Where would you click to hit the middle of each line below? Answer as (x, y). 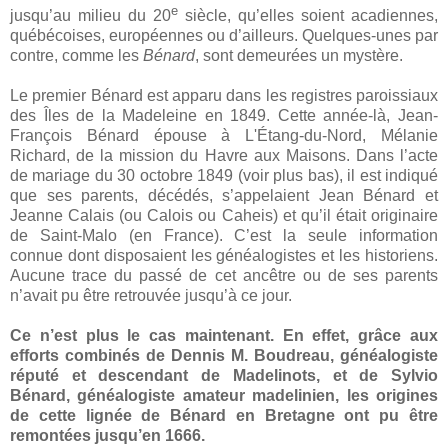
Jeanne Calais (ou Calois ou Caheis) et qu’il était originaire (224, 216)
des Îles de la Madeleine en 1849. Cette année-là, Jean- (224, 116)
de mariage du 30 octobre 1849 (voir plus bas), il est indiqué (224, 176)
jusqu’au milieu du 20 (90, 16)
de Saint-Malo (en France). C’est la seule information (224, 236)
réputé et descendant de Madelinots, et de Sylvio (224, 376)
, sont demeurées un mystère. (299, 56)
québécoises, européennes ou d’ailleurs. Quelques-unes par (224, 36)
